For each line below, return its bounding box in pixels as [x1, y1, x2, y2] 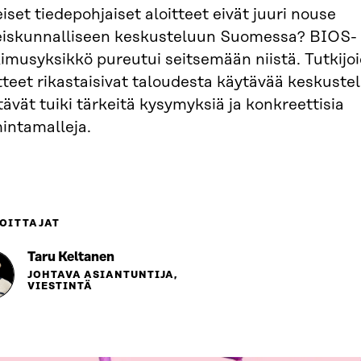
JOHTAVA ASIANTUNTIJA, [27, 270, 178, 280]
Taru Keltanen [27, 250, 114, 264]
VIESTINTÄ [27, 281, 93, 292]
